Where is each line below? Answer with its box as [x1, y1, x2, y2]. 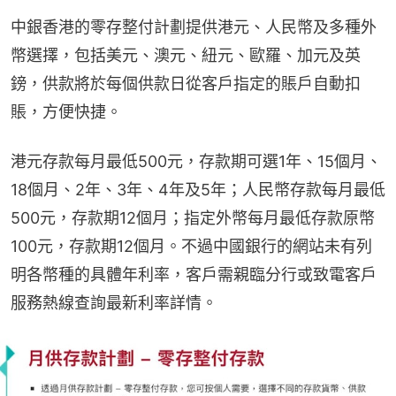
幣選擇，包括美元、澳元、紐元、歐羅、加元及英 [11, 45, 361, 65]
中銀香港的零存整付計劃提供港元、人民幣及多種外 [11, 17, 377, 36]
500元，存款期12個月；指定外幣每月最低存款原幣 [11, 208, 375, 227]
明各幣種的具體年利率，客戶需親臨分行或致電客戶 [11, 264, 377, 284]
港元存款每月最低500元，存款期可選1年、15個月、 [11, 151, 382, 171]
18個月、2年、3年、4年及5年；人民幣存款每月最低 [11, 179, 385, 199]
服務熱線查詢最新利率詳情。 [11, 293, 217, 312]
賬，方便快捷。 [11, 102, 122, 121]
